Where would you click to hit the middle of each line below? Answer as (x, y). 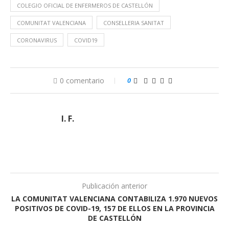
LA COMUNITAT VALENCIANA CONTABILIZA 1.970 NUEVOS (114, 199)
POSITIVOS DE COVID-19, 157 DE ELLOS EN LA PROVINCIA (114, 208)
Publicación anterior (114, 186)
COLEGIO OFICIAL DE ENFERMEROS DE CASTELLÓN (85, 5)
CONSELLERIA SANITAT (134, 23)
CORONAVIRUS (37, 40)
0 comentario (82, 81)
